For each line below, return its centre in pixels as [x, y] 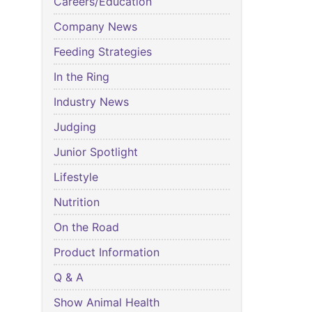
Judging [75, 127]
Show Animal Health [107, 303]
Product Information [107, 252]
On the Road [86, 227]
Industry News [91, 102]
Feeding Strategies [103, 52]
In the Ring [81, 77]
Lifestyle [76, 177]
